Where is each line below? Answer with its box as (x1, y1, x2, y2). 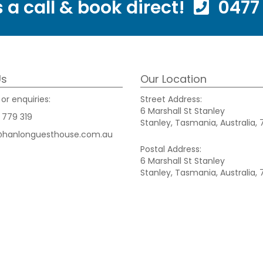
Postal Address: (140, 143, 201, 155)
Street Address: (140, 93, 202, 105)
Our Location (140, 72, 207, 86)
